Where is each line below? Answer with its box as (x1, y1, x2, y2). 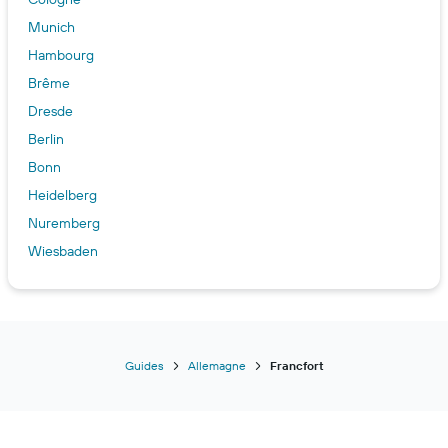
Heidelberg (28, 186, 97, 205)
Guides (124, 358, 164, 374)
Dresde (28, 102, 73, 121)
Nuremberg (28, 214, 100, 233)
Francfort (269, 358, 324, 374)
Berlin (28, 130, 64, 149)
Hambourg (28, 46, 94, 65)
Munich (28, 18, 75, 37)
